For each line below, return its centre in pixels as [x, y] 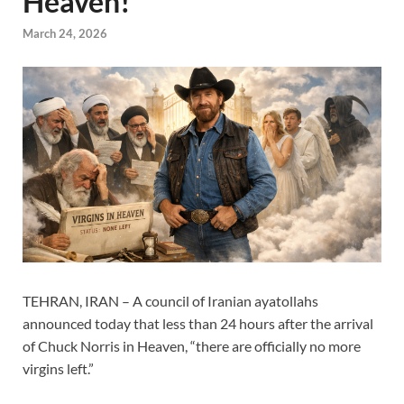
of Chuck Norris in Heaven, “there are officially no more [192, 345]
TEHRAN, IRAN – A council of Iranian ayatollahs [170, 300]
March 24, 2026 [65, 34]
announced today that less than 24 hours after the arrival [198, 323]
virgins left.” [58, 368]
